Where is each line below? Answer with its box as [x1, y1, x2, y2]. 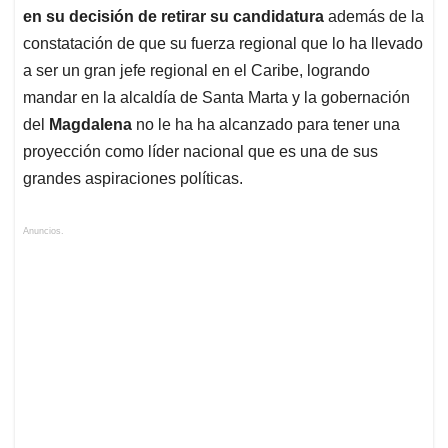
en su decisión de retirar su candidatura [23, 8, 324, 26]
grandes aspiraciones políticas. [23, 170, 247, 188]
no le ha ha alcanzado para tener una [136, 116, 400, 134]
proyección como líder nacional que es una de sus [23, 143, 378, 161]
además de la [324, 8, 424, 26]
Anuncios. [23, 226, 64, 237]
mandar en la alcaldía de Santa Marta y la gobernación [23, 89, 410, 107]
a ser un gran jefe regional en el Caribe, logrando [23, 62, 374, 80]
